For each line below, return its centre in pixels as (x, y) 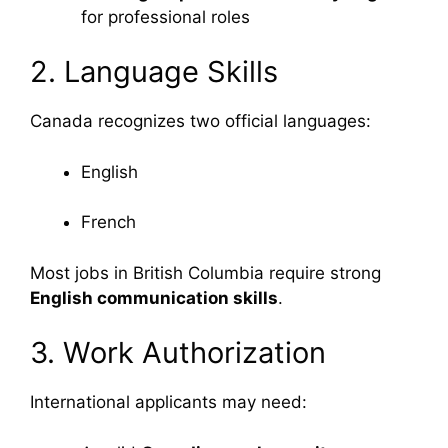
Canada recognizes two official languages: (200, 121)
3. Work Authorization (178, 352)
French (108, 222)
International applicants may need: (168, 402)
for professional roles (165, 16)
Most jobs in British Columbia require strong (205, 272)
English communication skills (154, 297)
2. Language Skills (154, 71)
